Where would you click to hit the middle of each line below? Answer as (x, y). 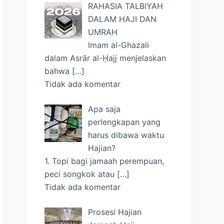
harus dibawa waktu (126, 135)
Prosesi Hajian (115, 212)
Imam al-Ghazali (119, 45)
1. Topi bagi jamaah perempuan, (104, 161)
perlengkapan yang (124, 122)
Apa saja (104, 109)
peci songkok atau (81, 174)
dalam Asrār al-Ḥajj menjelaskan (105, 58)
